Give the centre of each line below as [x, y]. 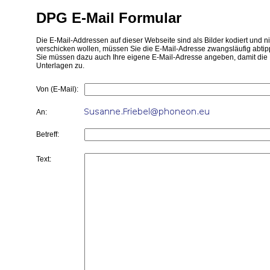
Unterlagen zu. [60, 66]
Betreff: [48, 135]
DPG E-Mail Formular [109, 18]
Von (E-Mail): [57, 89]
